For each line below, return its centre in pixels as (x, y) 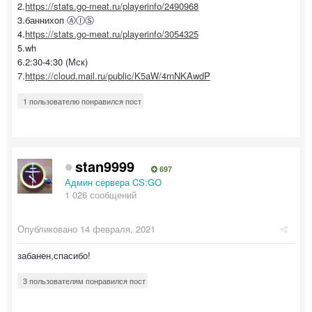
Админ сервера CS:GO (113, 182)
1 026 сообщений (101, 195)
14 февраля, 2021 (118, 229)
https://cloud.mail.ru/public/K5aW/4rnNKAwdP (118, 76)
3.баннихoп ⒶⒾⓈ (56, 20)
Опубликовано (49, 229)
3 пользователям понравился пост (84, 281)
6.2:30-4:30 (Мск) (53, 62)
